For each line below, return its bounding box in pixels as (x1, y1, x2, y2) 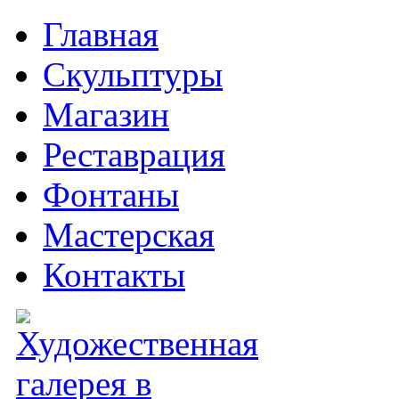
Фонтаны (43, 175, 179, 214)
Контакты (43, 256, 185, 294)
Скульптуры (43, 55, 223, 94)
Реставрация (43, 135, 225, 174)
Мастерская (43, 216, 215, 254)
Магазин (43, 95, 169, 134)
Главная (43, 15, 159, 53)
